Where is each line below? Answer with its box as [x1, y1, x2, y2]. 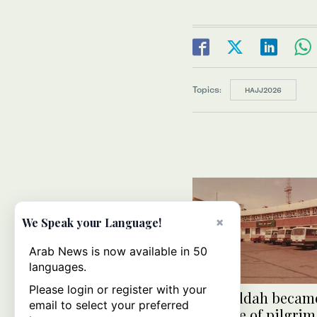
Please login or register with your [29, 282, 207, 296]
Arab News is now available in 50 [29, 244, 207, 258]
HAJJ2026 [245, 86, 282, 94]
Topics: [192, 83, 221, 95]
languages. [29, 260, 86, 274]
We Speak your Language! [22, 215, 161, 230]
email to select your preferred [29, 298, 189, 312]
